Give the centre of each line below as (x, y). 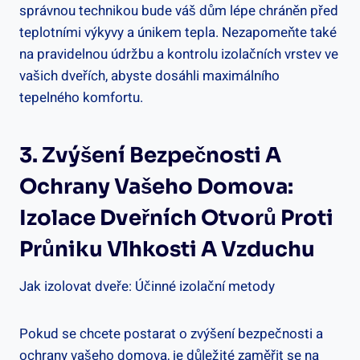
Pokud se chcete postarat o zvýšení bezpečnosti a (171, 333)
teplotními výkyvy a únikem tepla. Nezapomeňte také (178, 32)
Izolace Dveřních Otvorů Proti (176, 218)
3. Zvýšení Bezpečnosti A (150, 155)
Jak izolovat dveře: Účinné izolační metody (147, 286)
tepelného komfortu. (81, 97)
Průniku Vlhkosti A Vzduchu (167, 249)
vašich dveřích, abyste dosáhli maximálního (149, 76)
